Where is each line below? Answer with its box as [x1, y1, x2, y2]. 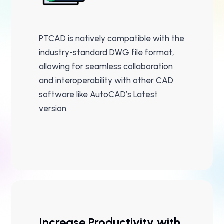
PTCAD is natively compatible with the [39, 33, 184, 44]
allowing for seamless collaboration [39, 61, 173, 72]
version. [39, 103, 68, 114]
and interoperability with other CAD [39, 75, 173, 86]
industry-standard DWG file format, [39, 47, 174, 58]
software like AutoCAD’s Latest [39, 89, 158, 100]
